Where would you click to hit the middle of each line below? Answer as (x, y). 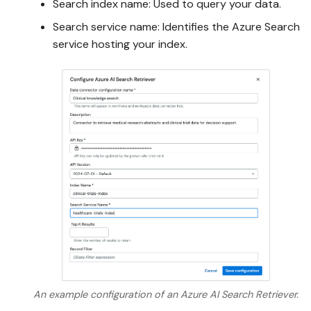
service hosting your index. (120, 44)
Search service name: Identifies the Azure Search (176, 26)
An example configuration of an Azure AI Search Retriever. (166, 294)
